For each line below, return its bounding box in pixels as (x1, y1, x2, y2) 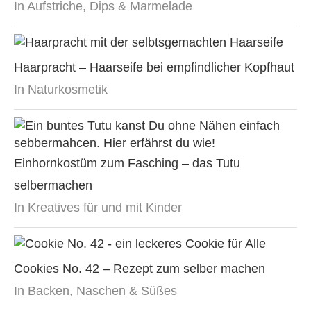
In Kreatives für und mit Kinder (14, 200, 182, 215)
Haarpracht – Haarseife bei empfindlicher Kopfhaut (14, 60, 294, 74)
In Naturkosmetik (14, 82, 108, 96)
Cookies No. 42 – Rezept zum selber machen (14, 261, 265, 276)
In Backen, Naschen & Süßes (14, 283, 177, 298)
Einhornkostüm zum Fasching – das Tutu (14, 155, 240, 170)
